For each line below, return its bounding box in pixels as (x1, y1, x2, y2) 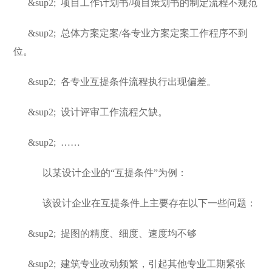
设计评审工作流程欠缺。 (61, 107, 168, 117)
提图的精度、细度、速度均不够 (58, 228, 197, 239)
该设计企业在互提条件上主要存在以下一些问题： (28, 198, 257, 208)
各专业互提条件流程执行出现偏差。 (61, 76, 217, 87)
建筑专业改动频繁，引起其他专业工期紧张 (61, 259, 246, 269)
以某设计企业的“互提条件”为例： (28, 168, 188, 178)
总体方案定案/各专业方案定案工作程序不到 (61, 28, 248, 38)
